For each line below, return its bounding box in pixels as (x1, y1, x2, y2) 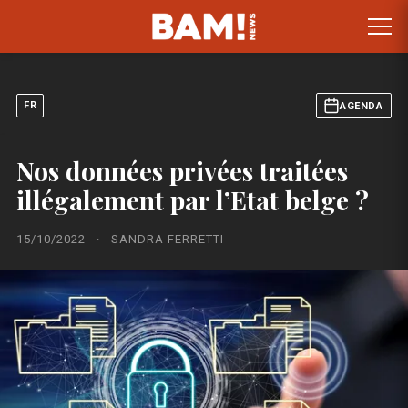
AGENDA (340, 99, 382, 112)
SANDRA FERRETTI (111, 232, 224, 246)
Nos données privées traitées (16, 154, 348, 188)
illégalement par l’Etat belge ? (16, 183, 369, 217)
